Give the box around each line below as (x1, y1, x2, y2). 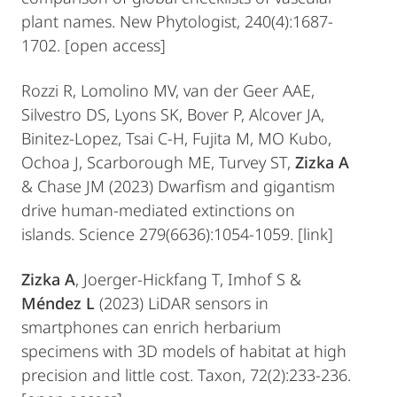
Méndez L (21, 292, 95, 314)
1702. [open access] (21, 35, 166, 56)
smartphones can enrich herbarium (21, 316, 281, 338)
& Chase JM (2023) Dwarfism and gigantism (21, 175, 335, 197)
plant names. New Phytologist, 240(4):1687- (21, 11, 333, 32)
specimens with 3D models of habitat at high (21, 340, 346, 362)
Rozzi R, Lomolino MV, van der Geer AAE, (21, 80, 315, 101)
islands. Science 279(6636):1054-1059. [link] (21, 223, 333, 245)
